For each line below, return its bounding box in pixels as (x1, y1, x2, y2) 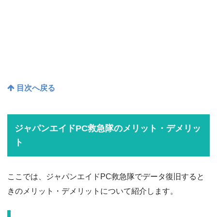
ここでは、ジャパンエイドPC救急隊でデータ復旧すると (7, 172, 204, 181)
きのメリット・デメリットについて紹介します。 (7, 187, 178, 196)
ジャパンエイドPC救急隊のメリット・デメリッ (14, 123, 201, 134)
